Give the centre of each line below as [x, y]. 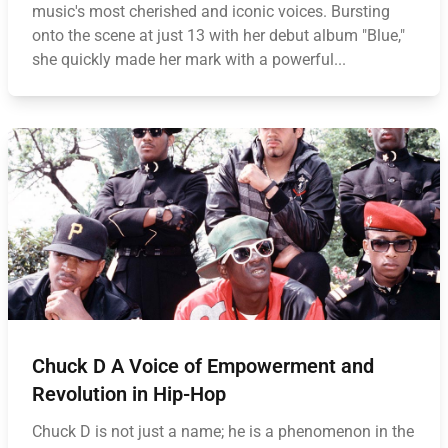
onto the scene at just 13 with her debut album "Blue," [218, 35]
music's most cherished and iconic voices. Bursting [211, 11]
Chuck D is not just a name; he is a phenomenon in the [223, 431]
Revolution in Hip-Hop [129, 394]
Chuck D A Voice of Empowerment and [203, 366]
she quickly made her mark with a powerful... [189, 59]
